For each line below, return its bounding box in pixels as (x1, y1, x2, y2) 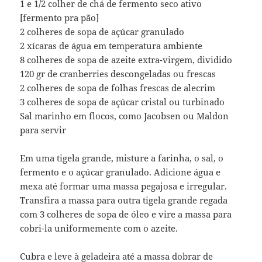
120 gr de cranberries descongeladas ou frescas (20, 68, 216, 80)
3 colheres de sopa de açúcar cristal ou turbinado (20, 96, 225, 108)
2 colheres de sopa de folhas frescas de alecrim (20, 82, 216, 94)
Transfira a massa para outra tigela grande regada (20, 194, 228, 206)
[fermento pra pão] (20, 12, 99, 24)
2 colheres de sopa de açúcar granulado (20, 26, 185, 38)
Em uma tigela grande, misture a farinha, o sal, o (20, 152, 224, 164)
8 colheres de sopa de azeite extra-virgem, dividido (20, 54, 233, 66)
